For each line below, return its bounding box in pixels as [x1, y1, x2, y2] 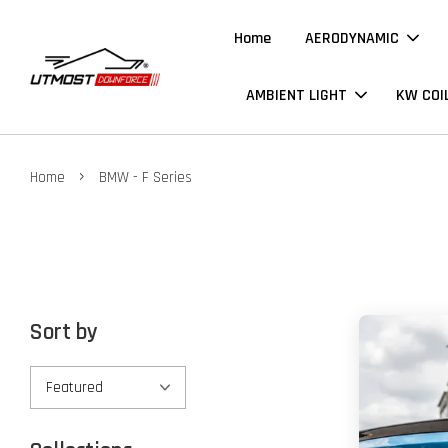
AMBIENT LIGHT [246, 85, 348, 106]
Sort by [30, 318, 98, 347]
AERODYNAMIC [305, 28, 400, 49]
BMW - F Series [99, 168, 192, 187]
